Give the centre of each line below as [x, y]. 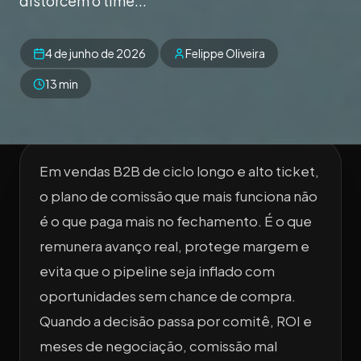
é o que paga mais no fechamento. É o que [176, 222]
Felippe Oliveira [225, 54]
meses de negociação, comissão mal [158, 346]
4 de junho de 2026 [95, 54]
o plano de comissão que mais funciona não [178, 197]
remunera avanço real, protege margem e [174, 247]
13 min [62, 84]
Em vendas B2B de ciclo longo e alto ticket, [179, 172]
